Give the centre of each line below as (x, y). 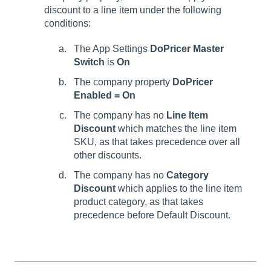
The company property (123, 82)
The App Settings (112, 48)
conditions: (67, 23)
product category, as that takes (139, 202)
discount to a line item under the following (133, 10)
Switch (89, 62)
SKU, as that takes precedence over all (157, 142)
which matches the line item (176, 129)
